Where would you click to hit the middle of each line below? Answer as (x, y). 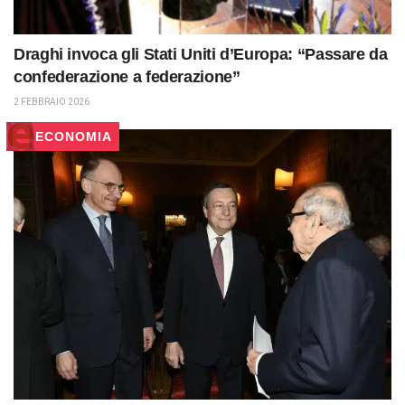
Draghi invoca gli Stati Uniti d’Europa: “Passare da (201, 55)
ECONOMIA (74, 137)
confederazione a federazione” (127, 77)
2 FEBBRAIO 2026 (52, 102)
